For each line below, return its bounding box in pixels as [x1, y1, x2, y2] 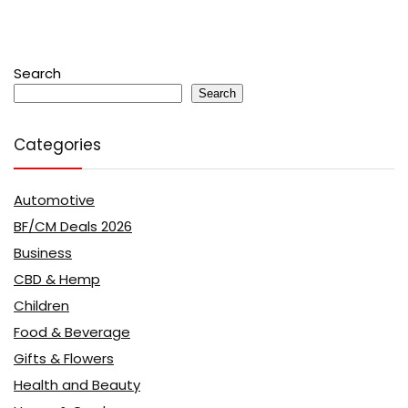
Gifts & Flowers [14, 349, 114, 368]
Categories [14, 134, 101, 156]
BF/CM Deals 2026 [14, 217, 132, 236]
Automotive [14, 190, 95, 209]
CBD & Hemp [14, 270, 100, 289]
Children [14, 296, 69, 315]
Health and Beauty [14, 375, 140, 394]
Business [14, 243, 72, 262]
